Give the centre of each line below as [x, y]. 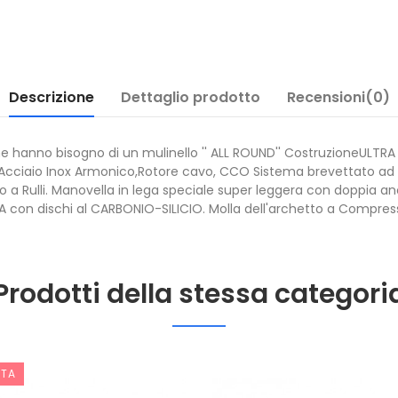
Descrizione [51, 97]
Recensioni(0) [338, 97]
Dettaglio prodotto [190, 97]
